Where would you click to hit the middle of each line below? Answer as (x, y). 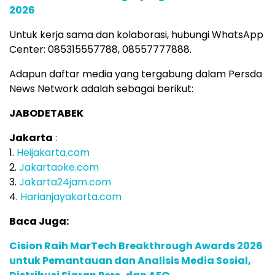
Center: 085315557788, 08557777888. (100, 49)
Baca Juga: (39, 221)
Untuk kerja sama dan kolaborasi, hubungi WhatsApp (136, 35)
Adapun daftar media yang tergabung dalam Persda (136, 74)
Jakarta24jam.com (65, 182)
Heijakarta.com (53, 153)
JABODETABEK (46, 113)
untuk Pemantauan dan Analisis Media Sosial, (130, 261)
